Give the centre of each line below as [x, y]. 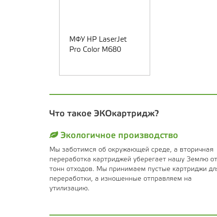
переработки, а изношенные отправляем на [121, 179]
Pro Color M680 [95, 50]
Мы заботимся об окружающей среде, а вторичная [132, 150]
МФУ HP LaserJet [98, 40]
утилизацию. [70, 189]
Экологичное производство [118, 136]
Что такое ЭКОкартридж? [104, 114]
